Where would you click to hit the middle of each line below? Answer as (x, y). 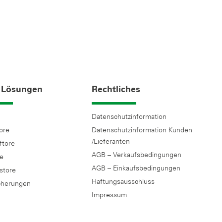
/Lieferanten (111, 141)
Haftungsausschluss (123, 181)
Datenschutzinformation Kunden (142, 130)
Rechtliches (116, 89)
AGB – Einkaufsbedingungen (136, 168)
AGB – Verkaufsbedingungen (137, 154)
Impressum (110, 194)
